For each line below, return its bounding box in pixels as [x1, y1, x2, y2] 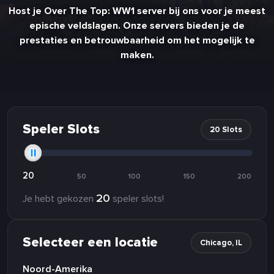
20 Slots [210, 124, 242, 135]
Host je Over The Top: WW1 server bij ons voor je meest [9, 4, 265, 17]
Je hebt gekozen [23, 192, 96, 205]
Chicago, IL [200, 237, 242, 248]
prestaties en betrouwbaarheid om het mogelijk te [19, 34, 255, 46]
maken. [120, 48, 154, 61]
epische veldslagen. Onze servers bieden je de [29, 19, 245, 32]
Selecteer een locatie [23, 234, 158, 251]
